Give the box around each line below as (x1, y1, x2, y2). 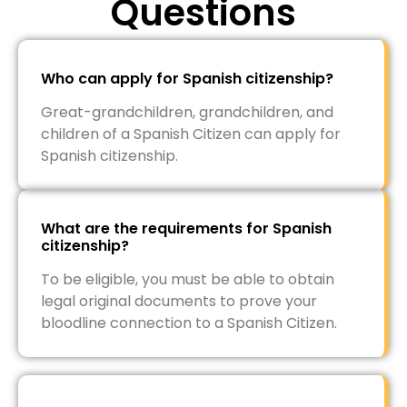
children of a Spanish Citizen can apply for (41, 124, 341, 144)
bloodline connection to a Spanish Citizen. (41, 313, 337, 333)
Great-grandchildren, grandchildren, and (41, 102, 333, 123)
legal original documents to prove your (41, 291, 317, 312)
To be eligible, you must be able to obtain (41, 269, 334, 290)
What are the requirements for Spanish (41, 218, 332, 239)
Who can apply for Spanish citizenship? (41, 68, 333, 89)
